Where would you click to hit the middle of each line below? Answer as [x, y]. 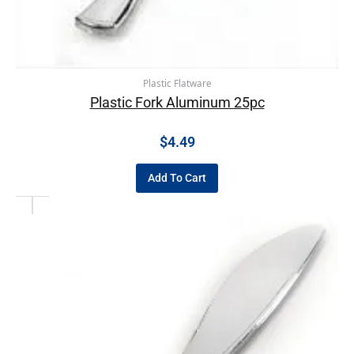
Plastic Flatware [177, 83]
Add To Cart [177, 177]
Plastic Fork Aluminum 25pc [177, 102]
